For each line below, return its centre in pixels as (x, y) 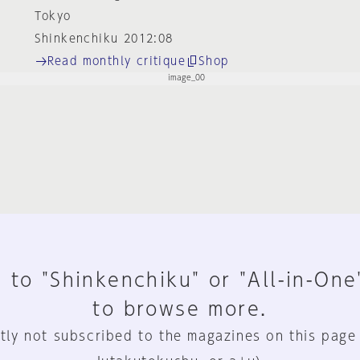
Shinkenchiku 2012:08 (104, 39)
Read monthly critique (117, 61)
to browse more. (180, 309)
